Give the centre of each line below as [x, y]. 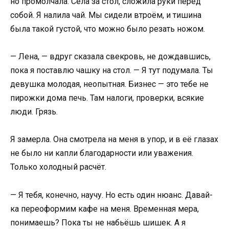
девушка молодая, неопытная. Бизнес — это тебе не [109, 84]
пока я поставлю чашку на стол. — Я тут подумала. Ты [112, 71]
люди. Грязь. [34, 112]
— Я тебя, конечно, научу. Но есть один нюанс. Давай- [111, 195]
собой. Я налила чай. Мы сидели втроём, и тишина [106, 15]
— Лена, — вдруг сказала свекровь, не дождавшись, [110, 57]
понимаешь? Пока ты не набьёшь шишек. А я [98, 222]
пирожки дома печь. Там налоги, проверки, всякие [107, 98]
